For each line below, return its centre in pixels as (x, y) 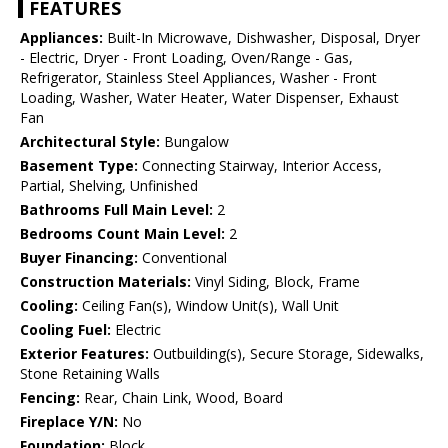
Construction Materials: (105, 282)
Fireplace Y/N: (69, 422)
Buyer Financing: (79, 258)
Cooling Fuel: (65, 330)
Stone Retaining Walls (90, 374)
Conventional (182, 258)
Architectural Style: (90, 142)
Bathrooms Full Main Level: (116, 210)
